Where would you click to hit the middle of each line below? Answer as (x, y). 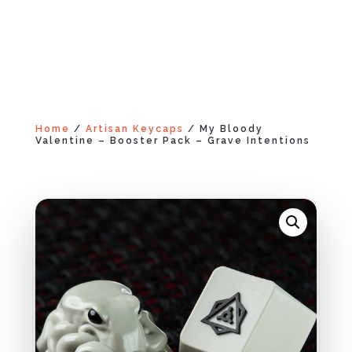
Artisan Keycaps (134, 129)
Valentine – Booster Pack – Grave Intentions (172, 141)
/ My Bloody (223, 129)
